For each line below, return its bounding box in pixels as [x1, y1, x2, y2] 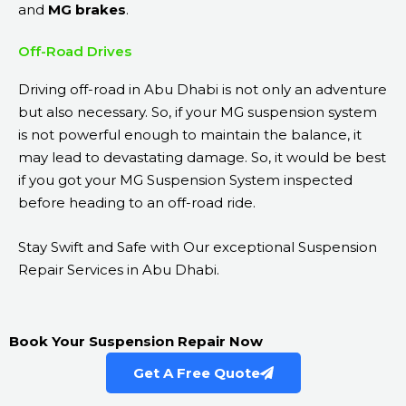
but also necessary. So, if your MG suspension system [18, 103, 377, 121]
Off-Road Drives [18, 43, 131, 61]
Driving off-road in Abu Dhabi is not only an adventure [18, 81, 387, 99]
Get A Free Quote [132, 364, 260, 382]
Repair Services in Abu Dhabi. [18, 261, 219, 279]
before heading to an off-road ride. [18, 194, 256, 212]
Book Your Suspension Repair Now [9, 333, 266, 351]
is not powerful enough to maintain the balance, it [18, 126, 362, 144]
